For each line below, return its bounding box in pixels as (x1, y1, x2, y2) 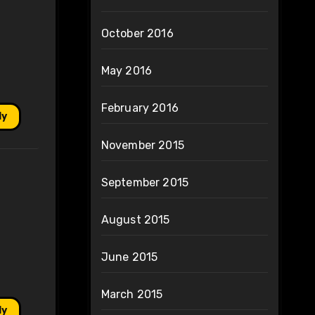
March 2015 (101, 288, 163, 302)
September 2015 (101, 176, 189, 190)
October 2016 (101, 27, 174, 41)
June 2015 (101, 250, 158, 264)
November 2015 (101, 139, 185, 153)
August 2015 (101, 213, 170, 227)
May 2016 (101, 64, 153, 78)
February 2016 (101, 101, 179, 115)
